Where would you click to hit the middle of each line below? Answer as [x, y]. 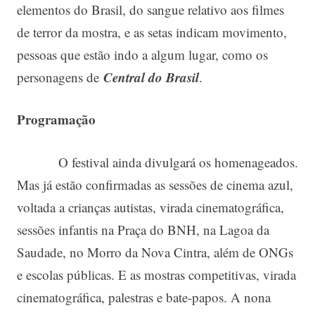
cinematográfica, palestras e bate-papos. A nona [144, 297]
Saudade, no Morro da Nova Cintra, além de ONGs [155, 252]
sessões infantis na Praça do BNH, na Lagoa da [143, 229]
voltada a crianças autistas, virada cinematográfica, [150, 207]
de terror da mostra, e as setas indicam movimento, [152, 32]
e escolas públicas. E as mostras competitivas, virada [156, 274]
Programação [56, 120]
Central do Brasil [151, 77]
